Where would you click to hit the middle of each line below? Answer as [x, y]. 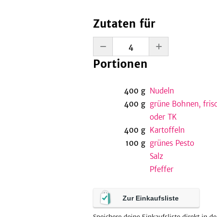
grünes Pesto [172, 143]
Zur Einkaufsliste [151, 198]
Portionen [120, 64]
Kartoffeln [167, 130]
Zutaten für [124, 24]
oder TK [163, 117]
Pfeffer [161, 169]
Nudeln [162, 91]
